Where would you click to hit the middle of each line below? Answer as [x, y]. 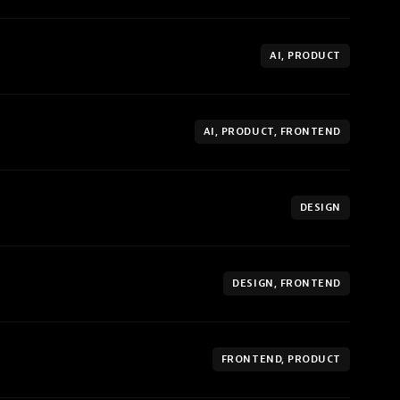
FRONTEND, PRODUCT [281, 359]
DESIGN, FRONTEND [287, 283]
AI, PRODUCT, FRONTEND [272, 132]
